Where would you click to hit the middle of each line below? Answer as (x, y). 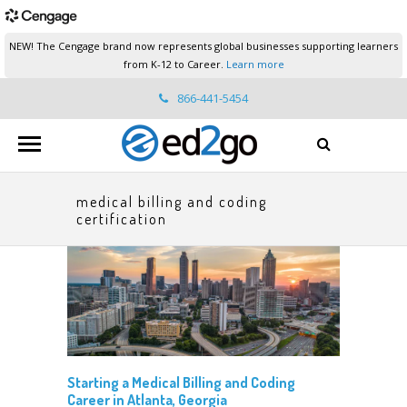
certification (122, 219)
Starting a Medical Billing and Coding (181, 383)
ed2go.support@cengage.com (214, 138)
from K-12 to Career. (174, 64)
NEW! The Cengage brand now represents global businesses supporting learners (203, 46)
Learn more (255, 64)
